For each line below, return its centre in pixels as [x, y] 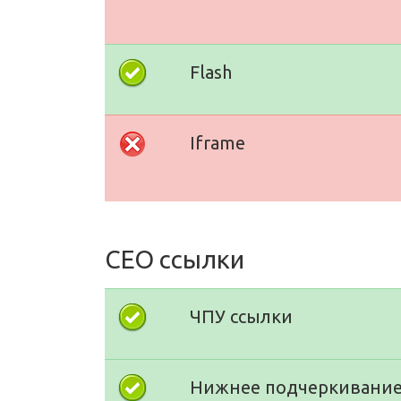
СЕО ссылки [175, 259]
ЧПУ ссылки [241, 316]
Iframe [218, 142]
